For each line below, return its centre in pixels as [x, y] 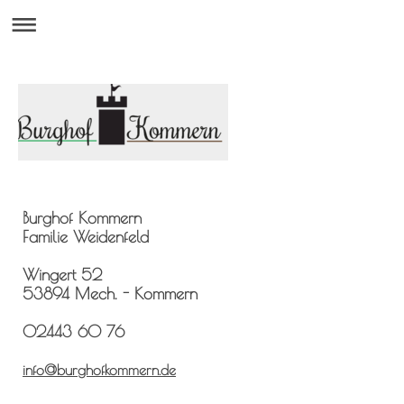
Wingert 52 [62, 274]
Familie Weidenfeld [86, 236]
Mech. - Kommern [136, 293]
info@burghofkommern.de [99, 369]
